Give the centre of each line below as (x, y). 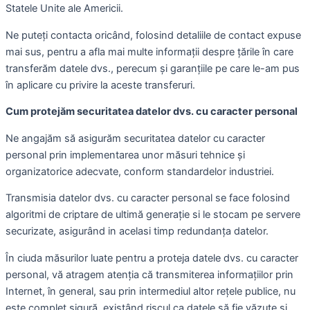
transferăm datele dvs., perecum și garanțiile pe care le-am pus (153, 68)
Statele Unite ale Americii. (64, 9)
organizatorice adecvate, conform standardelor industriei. (140, 171)
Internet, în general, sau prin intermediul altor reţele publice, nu (151, 292)
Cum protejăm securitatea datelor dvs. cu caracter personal (152, 112)
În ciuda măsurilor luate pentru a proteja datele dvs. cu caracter (152, 258)
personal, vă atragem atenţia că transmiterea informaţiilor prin (149, 275)
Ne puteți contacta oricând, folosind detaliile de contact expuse (153, 35)
